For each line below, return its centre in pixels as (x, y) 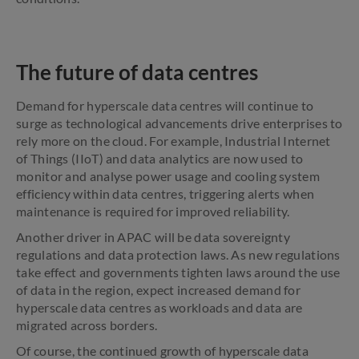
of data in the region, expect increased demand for (158, 290)
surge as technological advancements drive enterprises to (179, 123)
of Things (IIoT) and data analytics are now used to (160, 158)
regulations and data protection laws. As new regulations (178, 254)
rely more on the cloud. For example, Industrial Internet (173, 141)
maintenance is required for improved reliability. (153, 211)
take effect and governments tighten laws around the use (178, 272)
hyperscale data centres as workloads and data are (159, 307)
